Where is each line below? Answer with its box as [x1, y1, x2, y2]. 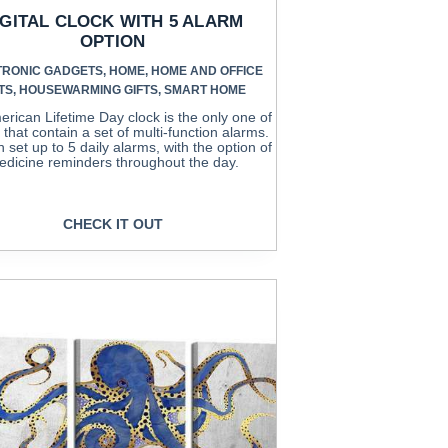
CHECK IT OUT [62, 216, 163, 233]
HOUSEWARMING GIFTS [19, 82, 159, 97]
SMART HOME [164, 82, 247, 97]
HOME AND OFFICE [150, 63, 263, 78]
